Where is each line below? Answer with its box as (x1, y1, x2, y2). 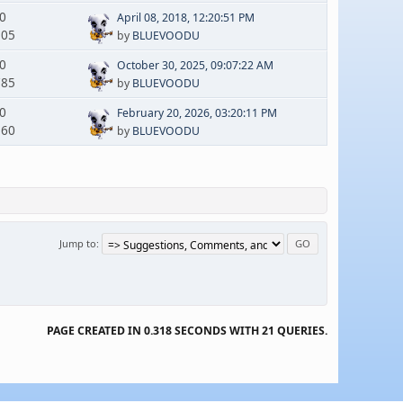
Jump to (59, 236, 96, 250)
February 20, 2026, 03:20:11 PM (116, 104, 277, 121)
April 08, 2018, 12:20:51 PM (116, 9, 255, 25)
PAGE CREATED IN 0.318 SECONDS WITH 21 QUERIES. (47, 322, 327, 338)
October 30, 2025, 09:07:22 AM (116, 57, 273, 73)
